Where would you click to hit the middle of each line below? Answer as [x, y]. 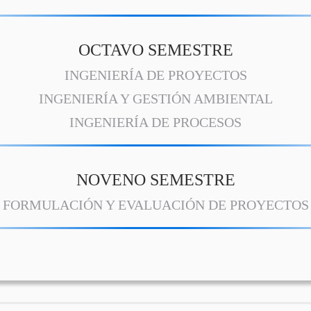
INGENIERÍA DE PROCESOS [155, 122]
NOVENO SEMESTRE [155, 179]
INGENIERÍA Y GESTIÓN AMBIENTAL [155, 99]
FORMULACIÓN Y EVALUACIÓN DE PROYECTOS [155, 205]
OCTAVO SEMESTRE [155, 50]
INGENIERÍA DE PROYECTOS [155, 75]
